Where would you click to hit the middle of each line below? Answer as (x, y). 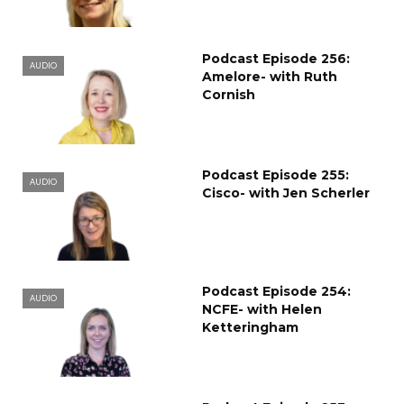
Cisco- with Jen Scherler (286, 193)
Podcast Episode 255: (275, 174)
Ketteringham (250, 327)
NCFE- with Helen (262, 309)
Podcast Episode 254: (276, 291)
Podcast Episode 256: (276, 59)
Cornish (229, 95)
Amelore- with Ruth (270, 77)
